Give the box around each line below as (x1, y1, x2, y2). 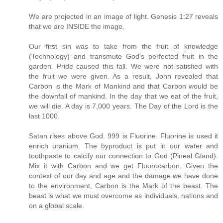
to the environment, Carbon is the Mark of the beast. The (29, 182, 218, 190)
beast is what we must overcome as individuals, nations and (29, 192, 218, 200)
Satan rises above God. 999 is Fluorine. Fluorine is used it (29, 132, 218, 140)
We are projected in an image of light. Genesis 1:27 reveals (29, 12, 218, 21)
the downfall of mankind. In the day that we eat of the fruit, (29, 92, 218, 101)
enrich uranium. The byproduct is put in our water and (29, 142, 218, 150)
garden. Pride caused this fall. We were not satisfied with (29, 62, 218, 71)
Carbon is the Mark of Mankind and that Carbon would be (29, 82, 218, 91)
